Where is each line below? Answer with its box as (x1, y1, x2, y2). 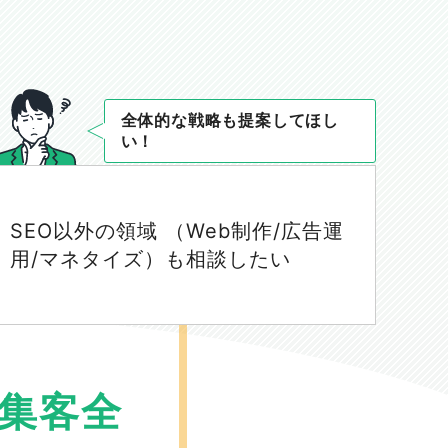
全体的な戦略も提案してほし (120, 110, 340, 131)
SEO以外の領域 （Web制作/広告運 (9, 219, 344, 244)
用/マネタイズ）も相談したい (9, 247, 291, 272)
